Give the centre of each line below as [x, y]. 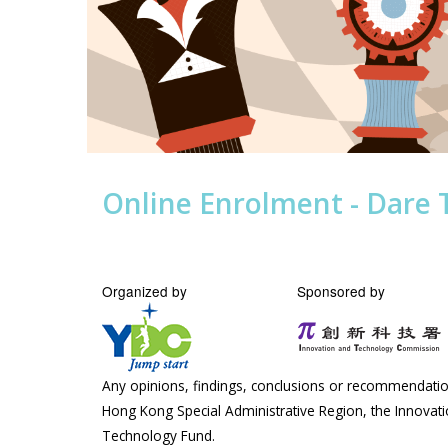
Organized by [144, 291]
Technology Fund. [158, 435]
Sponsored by [341, 291]
